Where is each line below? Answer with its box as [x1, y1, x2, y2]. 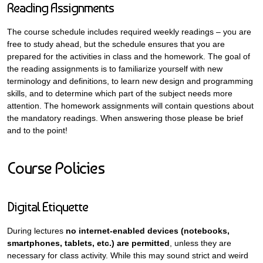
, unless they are [170, 238, 231, 248]
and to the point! [7, 126, 68, 135]
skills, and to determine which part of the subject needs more [7, 89, 232, 98]
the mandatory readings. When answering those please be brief [7, 113, 243, 123]
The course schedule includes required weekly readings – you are [7, 27, 251, 36]
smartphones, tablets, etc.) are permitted [7, 238, 170, 248]
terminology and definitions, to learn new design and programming [7, 76, 253, 86]
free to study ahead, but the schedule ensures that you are [7, 39, 225, 49]
